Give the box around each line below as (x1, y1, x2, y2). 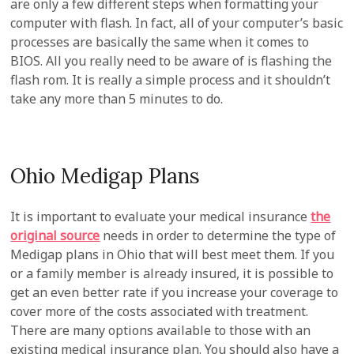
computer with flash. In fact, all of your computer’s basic (10, 14, 344, 32)
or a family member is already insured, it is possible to (10, 265, 334, 282)
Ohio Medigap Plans (10, 163, 201, 189)
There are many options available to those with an (10, 322, 311, 339)
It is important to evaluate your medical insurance (10, 208, 311, 225)
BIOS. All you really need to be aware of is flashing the (10, 52, 333, 70)
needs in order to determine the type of (100, 227, 337, 244)
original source (10, 227, 100, 244)
